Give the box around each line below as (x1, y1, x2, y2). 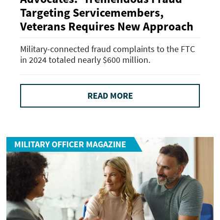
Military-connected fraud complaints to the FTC (20, 43, 195, 55)
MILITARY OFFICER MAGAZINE (14, 138, 126, 150)
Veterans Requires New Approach (20, 18, 193, 34)
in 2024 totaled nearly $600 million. (20, 54, 150, 66)
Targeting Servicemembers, (20, 4, 164, 20)
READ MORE (87, 90, 133, 102)
